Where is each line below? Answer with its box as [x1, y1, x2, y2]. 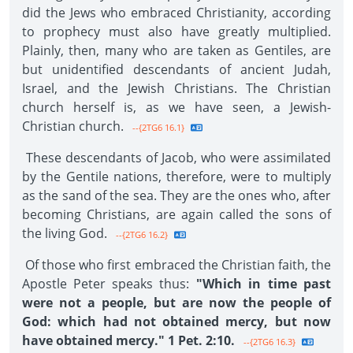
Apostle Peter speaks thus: [22, 275, 189, 292]
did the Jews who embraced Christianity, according [22, 4, 331, 21]
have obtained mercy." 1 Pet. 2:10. [22, 332, 238, 349]
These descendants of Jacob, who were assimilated [22, 149, 331, 166]
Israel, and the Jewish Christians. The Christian [22, 80, 331, 97]
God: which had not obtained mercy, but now [22, 313, 331, 330]
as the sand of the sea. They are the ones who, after [22, 187, 331, 204]
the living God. [22, 225, 110, 242]
